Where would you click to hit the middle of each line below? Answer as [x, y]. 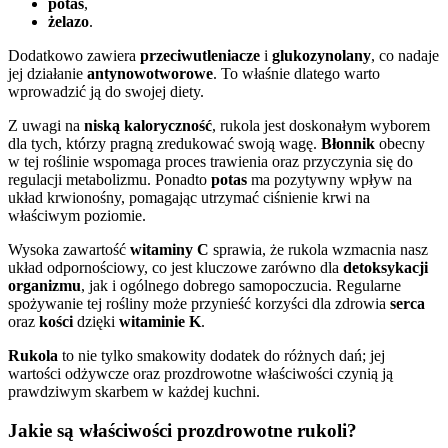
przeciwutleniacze [200, 55]
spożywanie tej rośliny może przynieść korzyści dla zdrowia [199, 303]
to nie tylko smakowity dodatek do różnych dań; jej [221, 355]
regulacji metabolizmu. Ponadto [109, 179]
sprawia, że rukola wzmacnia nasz [318, 249]
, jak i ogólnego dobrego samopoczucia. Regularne [241, 285]
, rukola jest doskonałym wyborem [321, 125]
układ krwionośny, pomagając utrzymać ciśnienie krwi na [189, 197]
